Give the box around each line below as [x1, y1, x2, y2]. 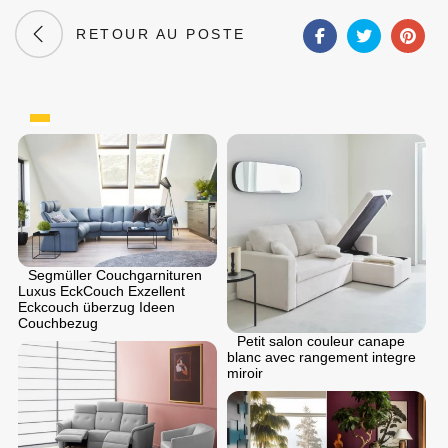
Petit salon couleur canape [237, 333, 405, 349]
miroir [227, 365, 263, 381]
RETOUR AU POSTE [63, 26, 246, 42]
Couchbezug [18, 314, 98, 331]
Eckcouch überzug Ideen [18, 298, 175, 315]
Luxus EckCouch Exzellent [18, 282, 185, 299]
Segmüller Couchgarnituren [28, 266, 202, 283]
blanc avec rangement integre [227, 349, 416, 365]
